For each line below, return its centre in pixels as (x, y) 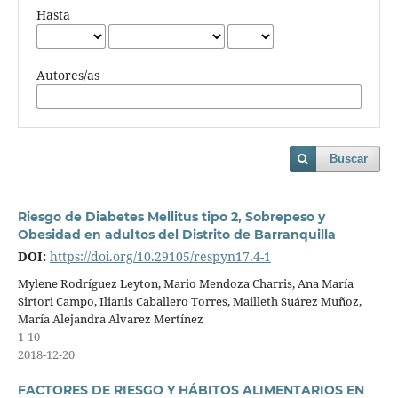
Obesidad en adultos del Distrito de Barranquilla (176, 235)
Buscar (349, 159)
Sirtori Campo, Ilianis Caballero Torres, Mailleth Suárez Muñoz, (189, 301)
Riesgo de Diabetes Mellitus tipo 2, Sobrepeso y (171, 217)
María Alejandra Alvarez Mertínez (110, 319)
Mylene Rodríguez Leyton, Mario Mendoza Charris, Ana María (185, 283)
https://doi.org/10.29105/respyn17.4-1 (160, 257)
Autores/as (68, 75)
